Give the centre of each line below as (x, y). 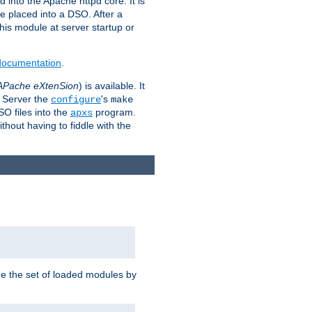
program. (114, 112)
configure (76, 99)
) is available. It (112, 85)
